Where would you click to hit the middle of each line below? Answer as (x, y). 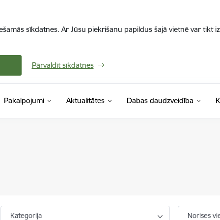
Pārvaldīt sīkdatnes (63, 65)
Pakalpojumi (24, 100)
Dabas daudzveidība (160, 100)
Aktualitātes (85, 100)
